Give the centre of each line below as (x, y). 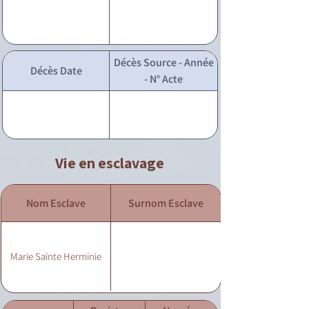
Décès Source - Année (163, 62)
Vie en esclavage (110, 163)
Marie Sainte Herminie (56, 256)
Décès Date (56, 70)
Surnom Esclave (166, 203)
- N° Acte (163, 79)
